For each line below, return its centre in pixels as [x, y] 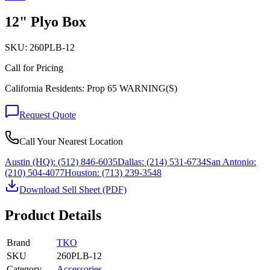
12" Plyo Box [46, 21]
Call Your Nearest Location [71, 141]
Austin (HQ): [30, 162]
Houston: [82, 172]
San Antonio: [231, 162]
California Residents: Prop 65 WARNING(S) [91, 88]
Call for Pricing [34, 67]
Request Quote [48, 115]
